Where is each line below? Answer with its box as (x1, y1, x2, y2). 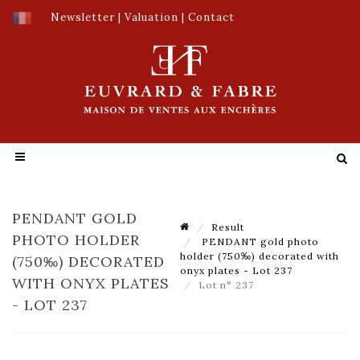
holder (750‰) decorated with (180, 249, 339, 262)
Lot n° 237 (198, 278, 257, 291)
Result (211, 220, 244, 233)
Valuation (125, 10, 178, 24)
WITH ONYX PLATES (12, 273, 170, 292)
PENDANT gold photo (198, 235, 319, 247)
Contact (188, 10, 235, 24)
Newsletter (51, 10, 115, 24)
